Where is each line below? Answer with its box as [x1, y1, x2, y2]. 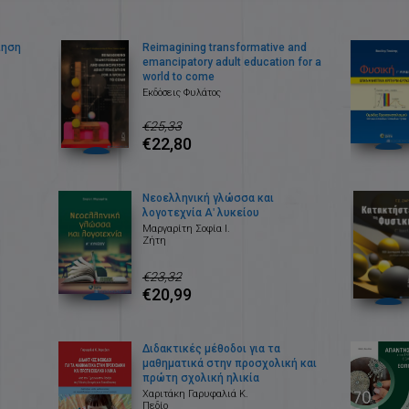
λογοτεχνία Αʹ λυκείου [142, 206, 259, 220]
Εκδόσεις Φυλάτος [142, 87, 221, 100]
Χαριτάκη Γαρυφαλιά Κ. [142, 388, 248, 401]
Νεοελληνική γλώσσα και [142, 192, 274, 205]
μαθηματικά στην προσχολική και [142, 357, 317, 371]
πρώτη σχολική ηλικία [142, 372, 259, 385]
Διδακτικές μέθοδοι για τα [142, 342, 280, 356]
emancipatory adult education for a [142, 56, 321, 69]
